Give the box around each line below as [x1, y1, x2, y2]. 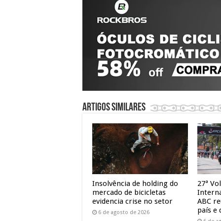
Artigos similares [82, 102, 146, 113]
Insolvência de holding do [92, 179, 178, 188]
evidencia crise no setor [92, 196, 173, 206]
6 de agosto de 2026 [98, 209, 149, 216]
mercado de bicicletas [92, 187, 166, 197]
